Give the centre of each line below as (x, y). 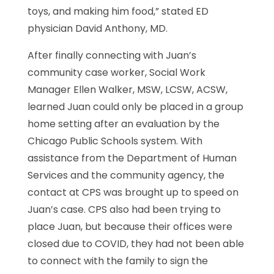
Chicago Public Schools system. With (115, 141)
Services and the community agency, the (126, 175)
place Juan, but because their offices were (130, 227)
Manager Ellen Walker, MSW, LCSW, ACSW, (127, 90)
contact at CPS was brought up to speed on (133, 192)
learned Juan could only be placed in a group (135, 107)
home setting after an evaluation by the (123, 124)
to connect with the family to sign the (117, 261)
